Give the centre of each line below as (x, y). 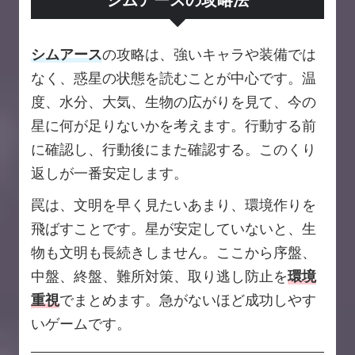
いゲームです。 (81, 324)
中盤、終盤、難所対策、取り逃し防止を (159, 277)
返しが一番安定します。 (109, 174)
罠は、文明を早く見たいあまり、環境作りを (174, 205)
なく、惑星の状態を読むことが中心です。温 (174, 78)
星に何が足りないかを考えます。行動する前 (174, 126)
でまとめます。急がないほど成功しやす (188, 300)
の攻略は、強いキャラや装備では (209, 55)
